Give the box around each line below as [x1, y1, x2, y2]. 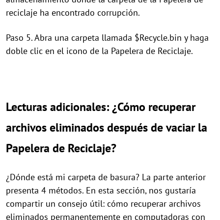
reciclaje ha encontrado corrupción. [6, 7, 140, 19]
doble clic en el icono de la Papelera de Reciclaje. [6, 45, 193, 57]
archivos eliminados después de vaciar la [6, 120, 207, 136]
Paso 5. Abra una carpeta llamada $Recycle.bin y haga [6, 32, 209, 44]
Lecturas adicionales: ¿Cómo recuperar [6, 99, 195, 115]
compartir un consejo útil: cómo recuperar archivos [6, 198, 201, 210]
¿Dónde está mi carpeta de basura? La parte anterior [6, 171, 206, 183]
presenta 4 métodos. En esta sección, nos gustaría [6, 185, 196, 196]
